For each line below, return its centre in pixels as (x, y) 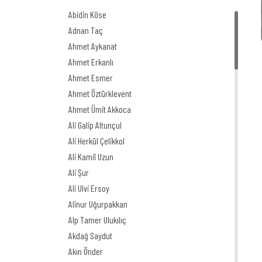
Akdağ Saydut (90, 235)
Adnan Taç (86, 30)
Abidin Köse (87, 14)
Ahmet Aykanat (93, 46)
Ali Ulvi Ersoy (89, 188)
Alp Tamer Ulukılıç (97, 220)
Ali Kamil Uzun (91, 156)
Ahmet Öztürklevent (100, 93)
